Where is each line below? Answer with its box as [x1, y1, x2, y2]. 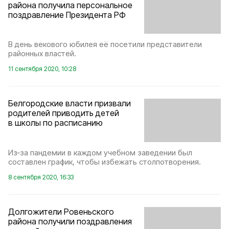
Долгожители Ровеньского [8, 206, 114, 217]
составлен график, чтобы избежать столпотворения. [8, 156, 201, 167]
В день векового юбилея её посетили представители [8, 39, 202, 50]
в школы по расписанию [8, 118, 103, 128]
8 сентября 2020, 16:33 [8, 173, 74, 181]
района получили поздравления [8, 216, 132, 226]
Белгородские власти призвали [8, 98, 131, 109]
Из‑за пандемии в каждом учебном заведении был [8, 147, 192, 157]
